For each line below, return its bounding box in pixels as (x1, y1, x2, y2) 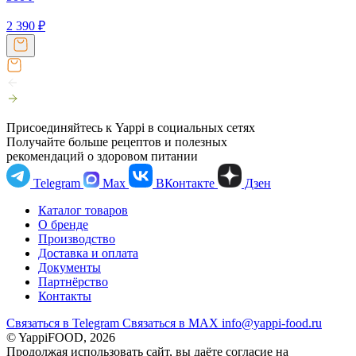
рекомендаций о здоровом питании (6, 149, 198, 163)
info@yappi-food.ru (222, 315, 322, 330)
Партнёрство (38, 274, 108, 288)
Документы (38, 260, 101, 274)
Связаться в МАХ (122, 315, 222, 330)
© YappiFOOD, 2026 (6, 330, 115, 344)
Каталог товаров (38, 203, 128, 217)
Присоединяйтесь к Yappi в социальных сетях (6, 120, 255, 134)
